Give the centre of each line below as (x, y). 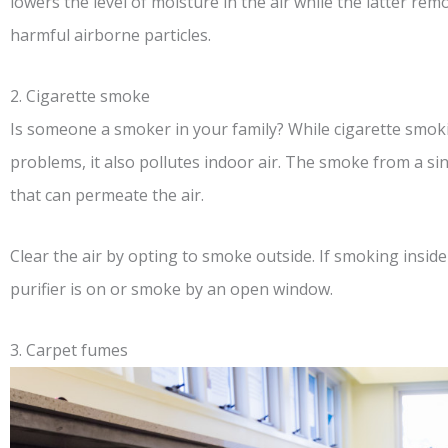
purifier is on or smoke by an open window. (171, 289)
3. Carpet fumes (69, 350)
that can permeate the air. (107, 195)
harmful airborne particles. (110, 35)
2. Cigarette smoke (80, 96)
